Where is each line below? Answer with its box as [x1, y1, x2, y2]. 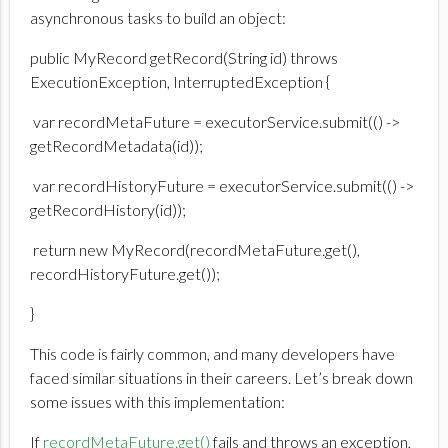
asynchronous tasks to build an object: [30, 8, 286, 28]
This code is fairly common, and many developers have [30, 344, 395, 364]
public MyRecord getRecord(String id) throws [30, 48, 338, 68]
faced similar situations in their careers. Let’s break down [30, 368, 413, 388]
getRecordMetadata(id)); [30, 136, 203, 156]
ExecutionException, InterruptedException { [30, 72, 330, 92]
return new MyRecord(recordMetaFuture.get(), [30, 240, 360, 260]
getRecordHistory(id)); [30, 200, 186, 220]
